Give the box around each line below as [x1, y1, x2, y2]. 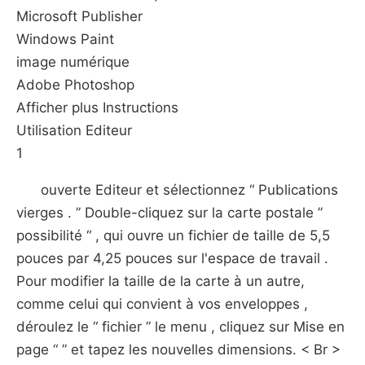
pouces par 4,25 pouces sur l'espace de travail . [16, 250, 328, 266]
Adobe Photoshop [16, 77, 134, 93]
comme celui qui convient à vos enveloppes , [16, 296, 308, 312]
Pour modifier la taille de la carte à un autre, [16, 273, 305, 289]
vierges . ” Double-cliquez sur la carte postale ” [16, 204, 323, 221]
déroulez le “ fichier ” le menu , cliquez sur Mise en [16, 319, 345, 335]
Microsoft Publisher [16, 8, 143, 24]
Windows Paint [16, 31, 114, 47]
